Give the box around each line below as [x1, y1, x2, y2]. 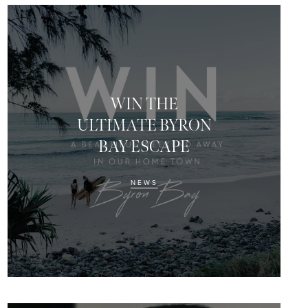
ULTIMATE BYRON [76, 115, 212, 135]
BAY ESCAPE [98, 136, 190, 157]
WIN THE [110, 93, 179, 114]
